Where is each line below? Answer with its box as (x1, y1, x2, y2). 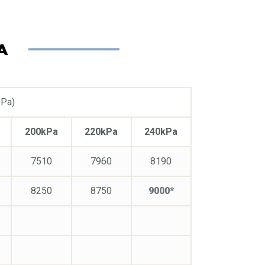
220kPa (85, 125, 118, 137)
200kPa (24, 125, 58, 137)
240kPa (144, 125, 178, 137)
